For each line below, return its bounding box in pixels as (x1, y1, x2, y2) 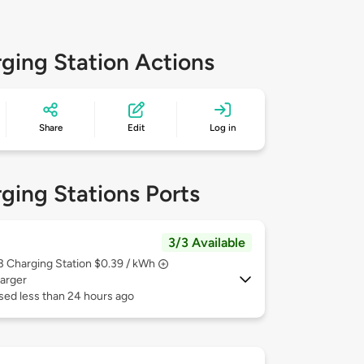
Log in (210, 122, 236, 134)
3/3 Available (168, 235, 245, 251)
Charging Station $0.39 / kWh (6, 257, 155, 271)
